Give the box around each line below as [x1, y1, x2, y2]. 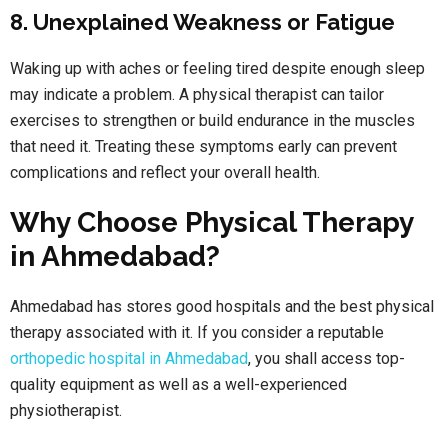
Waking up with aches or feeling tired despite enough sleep [10, 59, 425, 79]
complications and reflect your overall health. [10, 163, 320, 183]
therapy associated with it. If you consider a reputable [10, 323, 384, 343]
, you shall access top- [248, 349, 405, 369]
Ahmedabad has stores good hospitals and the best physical [10, 297, 434, 317]
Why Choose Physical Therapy [10, 206, 413, 240]
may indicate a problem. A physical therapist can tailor [10, 85, 384, 105]
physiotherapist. [10, 401, 122, 421]
